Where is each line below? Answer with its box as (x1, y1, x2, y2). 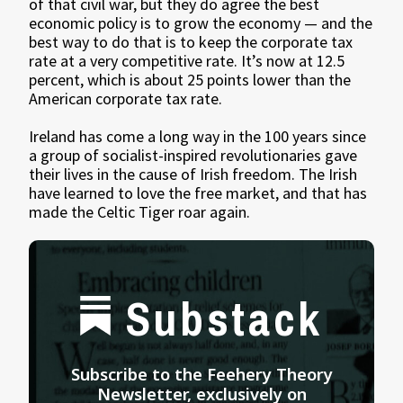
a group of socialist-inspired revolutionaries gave (29, 145, 358, 166)
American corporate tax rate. (29, 88, 223, 110)
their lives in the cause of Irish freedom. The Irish (29, 164, 358, 185)
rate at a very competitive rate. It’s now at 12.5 (29, 50, 345, 72)
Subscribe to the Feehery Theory (70, 363, 333, 386)
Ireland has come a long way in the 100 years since (29, 126, 367, 148)
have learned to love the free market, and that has (29, 183, 368, 204)
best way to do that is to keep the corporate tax (29, 31, 354, 53)
